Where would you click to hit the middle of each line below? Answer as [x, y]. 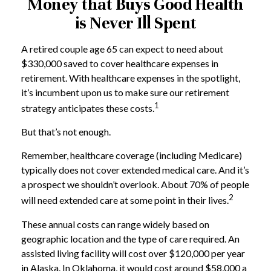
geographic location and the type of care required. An [130, 238]
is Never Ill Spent [135, 23]
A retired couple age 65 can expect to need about [122, 49]
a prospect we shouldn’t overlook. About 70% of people [135, 184]
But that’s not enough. [66, 132]
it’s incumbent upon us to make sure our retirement [125, 92]
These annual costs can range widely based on [115, 224]
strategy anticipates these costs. [88, 108]
